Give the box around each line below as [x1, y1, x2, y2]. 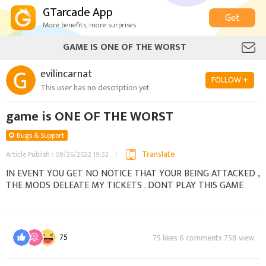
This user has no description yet [40, 80, 150, 94]
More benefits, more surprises [43, 18, 136, 31]
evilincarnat [40, 65, 92, 83]
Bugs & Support [17, 129, 64, 141]
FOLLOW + [211, 73, 248, 87]
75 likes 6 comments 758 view [153, 230, 254, 245]
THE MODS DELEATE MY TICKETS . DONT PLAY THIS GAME [6, 177, 243, 194]
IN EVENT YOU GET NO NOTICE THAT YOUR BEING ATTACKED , [6, 165, 259, 182]
